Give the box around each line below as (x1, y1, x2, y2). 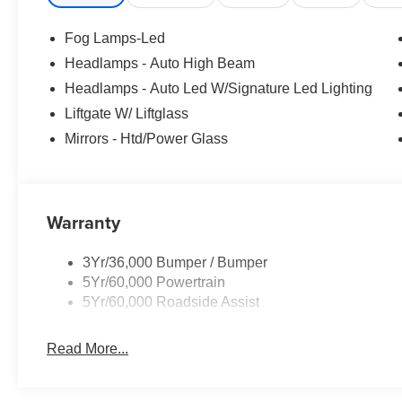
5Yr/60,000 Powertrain (83, 275, 226, 291)
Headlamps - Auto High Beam (65, 56, 256, 72)
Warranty (47, 209, 121, 236)
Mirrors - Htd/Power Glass (65, 131, 229, 147)
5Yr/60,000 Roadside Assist (83, 294, 260, 310)
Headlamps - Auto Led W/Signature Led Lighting (65, 81, 373, 97)
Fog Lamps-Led (65, 31, 166, 47)
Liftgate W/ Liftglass (65, 106, 189, 122)
